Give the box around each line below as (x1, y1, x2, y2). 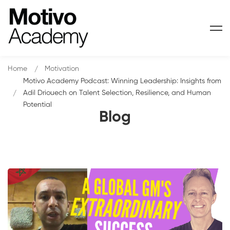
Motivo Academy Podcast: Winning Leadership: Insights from (23, 78, 221, 85)
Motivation (45, 65, 79, 72)
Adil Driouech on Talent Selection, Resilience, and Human (23, 89, 211, 97)
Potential (23, 101, 52, 108)
